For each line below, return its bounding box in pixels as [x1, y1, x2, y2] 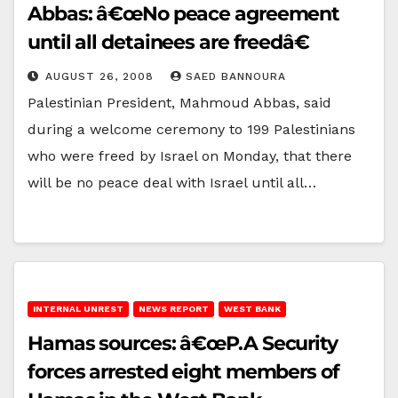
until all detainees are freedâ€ [28, 29, 308, 54]
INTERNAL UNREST [33, 303, 123, 314]
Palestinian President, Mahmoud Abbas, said [28, 93, 331, 111]
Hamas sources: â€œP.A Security [28, 330, 338, 355]
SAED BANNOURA [186, 69, 286, 83]
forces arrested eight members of [28, 359, 339, 384]
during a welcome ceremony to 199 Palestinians [28, 120, 355, 138]
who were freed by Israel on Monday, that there [28, 147, 352, 164]
